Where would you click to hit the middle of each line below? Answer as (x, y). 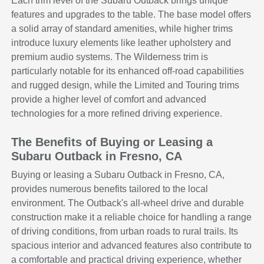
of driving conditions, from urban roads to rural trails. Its (125, 232)
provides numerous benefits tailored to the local (110, 189)
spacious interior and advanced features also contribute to (132, 246)
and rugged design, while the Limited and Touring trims (126, 85)
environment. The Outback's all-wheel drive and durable (128, 203)
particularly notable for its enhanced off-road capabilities (128, 71)
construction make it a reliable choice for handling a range (132, 217)
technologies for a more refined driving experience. (117, 114)
